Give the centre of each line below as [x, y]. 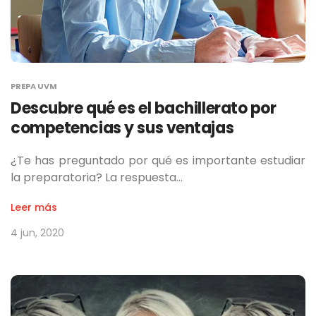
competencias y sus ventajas [122, 128]
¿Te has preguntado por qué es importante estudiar [158, 161]
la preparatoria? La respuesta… [97, 178]
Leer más [34, 208]
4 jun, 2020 [37, 233]
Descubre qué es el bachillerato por [144, 109]
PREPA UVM [34, 86]
